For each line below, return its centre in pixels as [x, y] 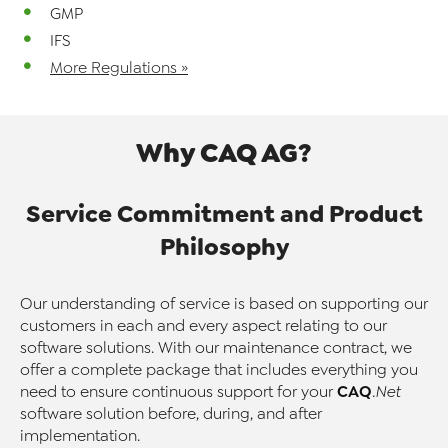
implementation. [80, 435]
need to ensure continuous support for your [178, 391]
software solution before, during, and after [171, 413]
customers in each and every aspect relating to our [203, 325]
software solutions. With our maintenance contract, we [216, 347]
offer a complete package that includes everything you [219, 369]
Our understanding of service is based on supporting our [224, 303]
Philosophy [224, 246]
